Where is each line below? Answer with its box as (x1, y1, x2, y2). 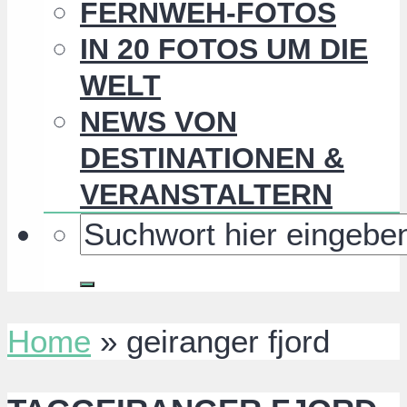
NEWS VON (80, 105, 237, 139)
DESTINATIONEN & (80, 142, 344, 175)
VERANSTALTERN (80, 178, 333, 212)
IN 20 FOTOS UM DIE (80, 33, 368, 66)
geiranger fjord (126, 323, 330, 360)
